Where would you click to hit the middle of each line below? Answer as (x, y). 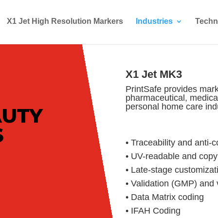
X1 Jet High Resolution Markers (65, 21)
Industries (154, 21)
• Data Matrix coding (164, 197)
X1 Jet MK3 (154, 74)
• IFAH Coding (153, 210)
